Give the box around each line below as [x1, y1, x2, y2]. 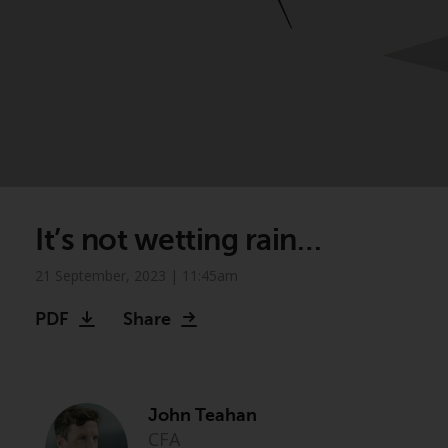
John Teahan [147, 405, 257, 425]
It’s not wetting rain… [35, 223, 321, 257]
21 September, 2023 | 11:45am [35, 266, 238, 285]
